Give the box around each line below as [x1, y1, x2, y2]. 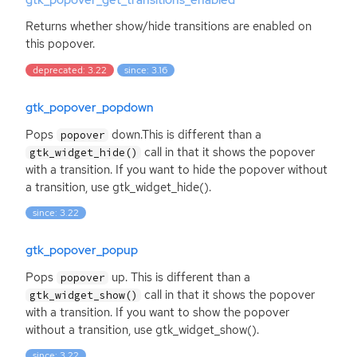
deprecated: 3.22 [33, 63, 108, 76]
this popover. [25, 36, 95, 53]
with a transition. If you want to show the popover [25, 304, 289, 320]
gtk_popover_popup [25, 242, 138, 259]
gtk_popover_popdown [25, 100, 154, 116]
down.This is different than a [108, 126, 262, 143]
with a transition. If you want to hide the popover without [25, 161, 328, 178]
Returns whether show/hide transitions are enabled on [25, 18, 312, 35]
